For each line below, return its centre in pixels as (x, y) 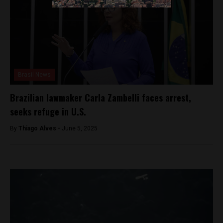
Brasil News (34, 74)
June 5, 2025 (80, 128)
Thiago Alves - (40, 128)
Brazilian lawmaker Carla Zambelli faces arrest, (101, 97)
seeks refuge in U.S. (48, 111)
